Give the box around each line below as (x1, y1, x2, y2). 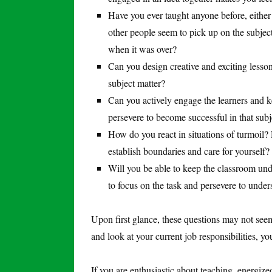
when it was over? (108, 42, 177, 55)
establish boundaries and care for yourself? (108, 144, 270, 157)
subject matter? (108, 76, 165, 89)
